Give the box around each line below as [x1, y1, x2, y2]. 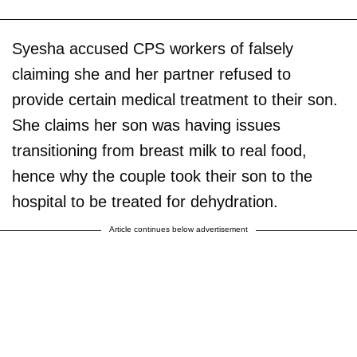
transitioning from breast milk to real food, [12, 141, 307, 159]
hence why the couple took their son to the [12, 167, 312, 185]
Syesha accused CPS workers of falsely [12, 39, 293, 57]
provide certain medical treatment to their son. [12, 90, 338, 108]
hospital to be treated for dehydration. [12, 192, 278, 210]
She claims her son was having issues [12, 116, 280, 134]
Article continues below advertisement [109, 224, 248, 233]
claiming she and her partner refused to [12, 65, 291, 83]
